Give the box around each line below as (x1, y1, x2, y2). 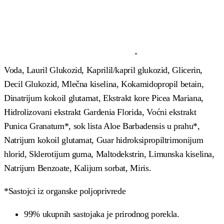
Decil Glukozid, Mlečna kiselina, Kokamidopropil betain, (4, 79, 204, 89)
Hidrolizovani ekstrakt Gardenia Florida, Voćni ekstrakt (4, 107, 196, 117)
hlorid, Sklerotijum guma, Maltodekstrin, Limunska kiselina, (4, 149, 214, 159)
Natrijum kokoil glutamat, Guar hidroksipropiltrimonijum (4, 135, 203, 145)
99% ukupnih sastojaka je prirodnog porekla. (24, 209, 179, 219)
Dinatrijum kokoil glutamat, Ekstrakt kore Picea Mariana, (4, 93, 203, 103)
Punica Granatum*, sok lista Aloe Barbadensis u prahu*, (4, 121, 200, 131)
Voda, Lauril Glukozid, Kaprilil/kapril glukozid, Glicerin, (4, 65, 203, 75)
